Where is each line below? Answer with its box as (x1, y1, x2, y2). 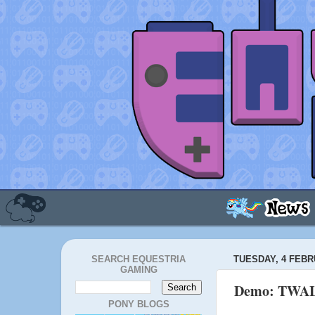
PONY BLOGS (108, 299, 169, 310)
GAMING (120, 264, 157, 276)
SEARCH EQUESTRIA (91, 254, 186, 265)
